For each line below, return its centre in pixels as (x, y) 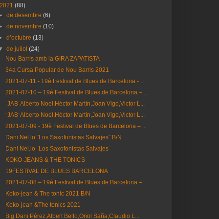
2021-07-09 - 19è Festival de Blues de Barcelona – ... (76, 126)
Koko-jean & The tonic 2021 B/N (48, 194)
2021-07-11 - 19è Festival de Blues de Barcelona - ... (75, 81)
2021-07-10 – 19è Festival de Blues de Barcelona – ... (77, 92)
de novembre (25, 26)
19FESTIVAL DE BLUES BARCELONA (56, 171)
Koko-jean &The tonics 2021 (43, 205)
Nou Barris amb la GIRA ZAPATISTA (52, 59)
